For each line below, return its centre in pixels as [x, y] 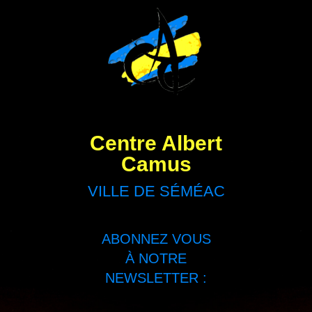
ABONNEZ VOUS [156, 239]
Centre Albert [156, 143]
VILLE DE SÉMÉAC [156, 191]
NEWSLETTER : [156, 278]
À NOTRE [156, 258]
